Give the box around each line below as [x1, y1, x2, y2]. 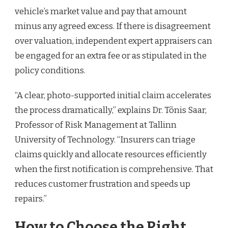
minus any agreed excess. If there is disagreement [15, 21, 211, 32]
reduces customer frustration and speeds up [15, 179, 190, 189]
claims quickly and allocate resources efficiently [15, 149, 207, 160]
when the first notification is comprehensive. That [15, 164, 213, 175]
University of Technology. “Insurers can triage [15, 134, 195, 145]
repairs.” [15, 193, 47, 204]
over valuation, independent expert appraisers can [15, 36, 212, 46]
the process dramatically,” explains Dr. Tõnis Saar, [15, 105, 207, 116]
